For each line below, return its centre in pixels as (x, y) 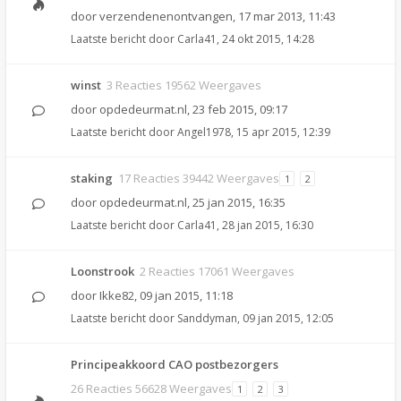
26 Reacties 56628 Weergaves (151, 388)
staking (92, 178)
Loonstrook (102, 271)
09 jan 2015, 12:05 (288, 318)
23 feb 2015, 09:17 (240, 109)
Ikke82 (117, 295)
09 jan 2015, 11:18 (186, 295)
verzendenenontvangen (166, 16)
